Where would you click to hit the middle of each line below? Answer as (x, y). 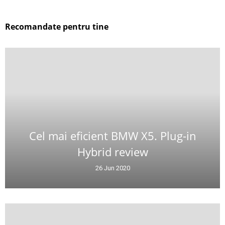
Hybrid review (113, 152)
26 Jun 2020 (113, 168)
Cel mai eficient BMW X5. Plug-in (113, 136)
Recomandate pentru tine (57, 27)
